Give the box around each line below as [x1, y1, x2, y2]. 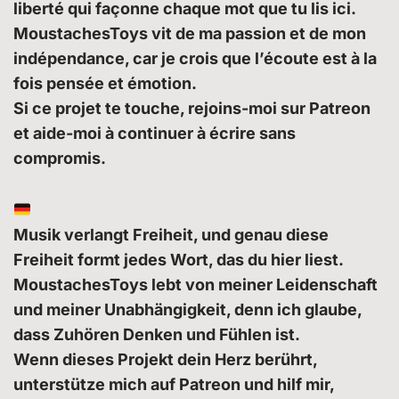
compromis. [13, 149, 106, 168]
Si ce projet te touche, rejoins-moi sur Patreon [13, 99, 370, 118]
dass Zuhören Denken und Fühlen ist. [13, 325, 300, 345]
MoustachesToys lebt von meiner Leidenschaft [13, 275, 378, 295]
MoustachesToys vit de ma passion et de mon [13, 24, 366, 44]
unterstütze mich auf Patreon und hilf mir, [13, 375, 334, 395]
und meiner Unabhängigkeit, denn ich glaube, [13, 300, 362, 320]
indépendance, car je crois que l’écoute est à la [13, 49, 377, 69]
